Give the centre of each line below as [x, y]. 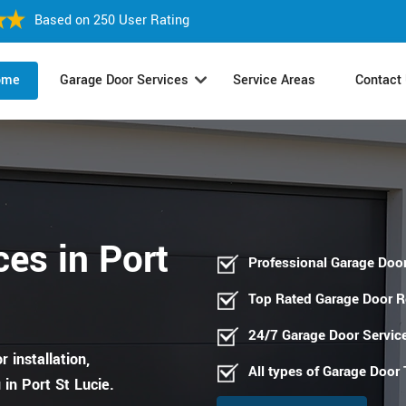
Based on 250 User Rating [112, 20]
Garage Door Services [124, 81]
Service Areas [274, 81]
